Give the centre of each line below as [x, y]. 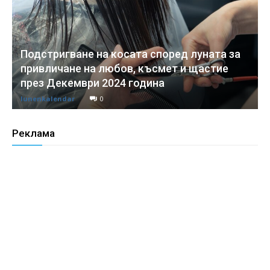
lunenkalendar [48, 99]
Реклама [33, 133]
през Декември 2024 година [93, 83]
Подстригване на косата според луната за [130, 54]
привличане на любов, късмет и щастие [124, 69]
